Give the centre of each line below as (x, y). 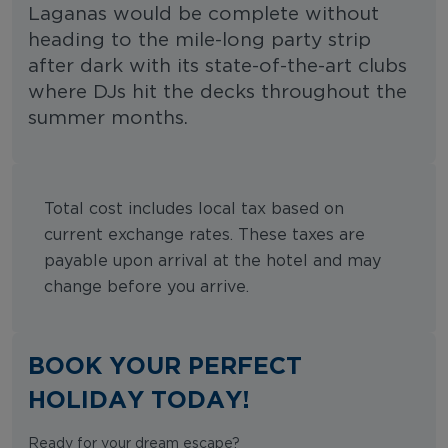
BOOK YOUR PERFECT (165, 364)
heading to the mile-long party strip (199, 40)
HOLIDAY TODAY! (139, 398)
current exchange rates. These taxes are (204, 234)
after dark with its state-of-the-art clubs (217, 66)
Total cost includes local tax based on (194, 208)
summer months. (108, 118)
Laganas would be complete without (203, 14)
